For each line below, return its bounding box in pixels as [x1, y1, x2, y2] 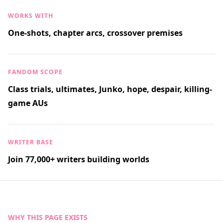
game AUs [8, 98, 48, 109]
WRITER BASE [8, 138, 53, 146]
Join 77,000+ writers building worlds [8, 154, 149, 165]
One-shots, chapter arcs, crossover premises [8, 27, 183, 38]
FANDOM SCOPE [8, 68, 63, 76]
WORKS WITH [8, 11, 53, 20]
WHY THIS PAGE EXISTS [8, 213, 88, 222]
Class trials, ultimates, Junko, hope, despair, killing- [8, 84, 212, 95]
